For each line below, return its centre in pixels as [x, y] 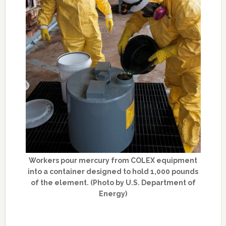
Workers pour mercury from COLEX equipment [113, 160]
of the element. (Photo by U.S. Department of [113, 182]
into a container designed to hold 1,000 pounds [113, 171]
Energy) [113, 193]
